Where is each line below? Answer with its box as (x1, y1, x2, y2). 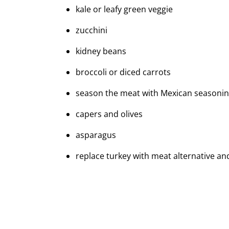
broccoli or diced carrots (76, 66, 171, 78)
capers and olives (76, 108, 143, 120)
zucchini (76, 25, 107, 36)
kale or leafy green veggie (76, 4, 173, 15)
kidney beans (76, 45, 126, 57)
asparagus (76, 129, 116, 141)
